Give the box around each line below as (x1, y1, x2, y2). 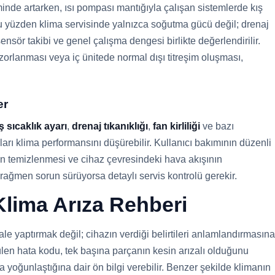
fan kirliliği (153, 121, 200, 131)
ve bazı (200, 121, 234, 131)
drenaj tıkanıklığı (72, 121, 148, 131)
